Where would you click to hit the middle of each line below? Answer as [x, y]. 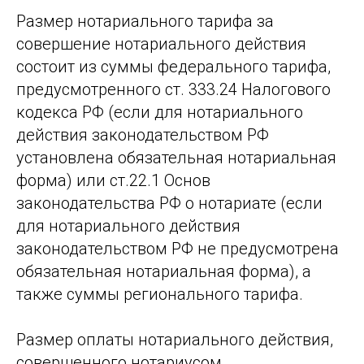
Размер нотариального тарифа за [145, 21]
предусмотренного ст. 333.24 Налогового [173, 89]
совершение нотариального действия [161, 44]
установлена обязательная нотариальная [176, 158]
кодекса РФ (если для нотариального [160, 112]
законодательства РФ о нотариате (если [169, 203]
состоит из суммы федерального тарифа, [173, 67]
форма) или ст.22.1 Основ [113, 180]
